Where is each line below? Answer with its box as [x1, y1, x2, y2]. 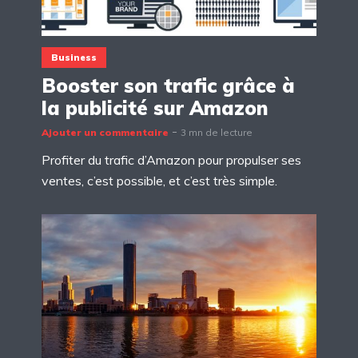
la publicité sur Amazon [42, 95, 268, 120]
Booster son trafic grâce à [42, 73, 295, 97]
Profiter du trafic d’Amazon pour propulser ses [42, 151, 301, 168]
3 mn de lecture [181, 125, 253, 138]
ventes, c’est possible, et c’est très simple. [42, 172, 277, 189]
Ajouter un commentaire [42, 125, 169, 138]
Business [51, 51, 97, 63]
